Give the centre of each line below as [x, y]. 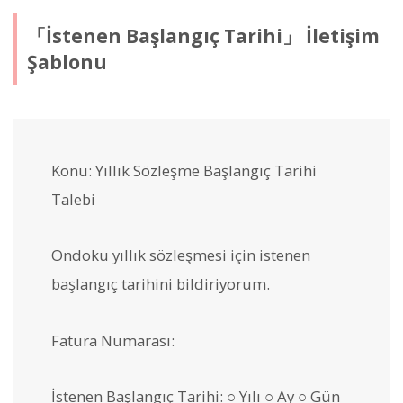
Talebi [73, 200]
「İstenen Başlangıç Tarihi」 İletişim [203, 36]
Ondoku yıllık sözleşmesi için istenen [181, 255]
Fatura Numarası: [113, 340]
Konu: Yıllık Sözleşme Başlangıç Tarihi [184, 171]
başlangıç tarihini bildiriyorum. [161, 284]
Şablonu [67, 62]
